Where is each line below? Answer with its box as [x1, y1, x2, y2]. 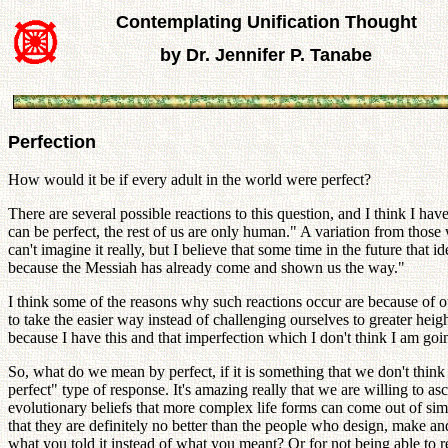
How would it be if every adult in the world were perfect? [8, 171, 371, 188]
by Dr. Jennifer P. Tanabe [160, 45, 372, 65]
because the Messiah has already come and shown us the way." [8, 259, 405, 276]
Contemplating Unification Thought [115, 12, 417, 32]
